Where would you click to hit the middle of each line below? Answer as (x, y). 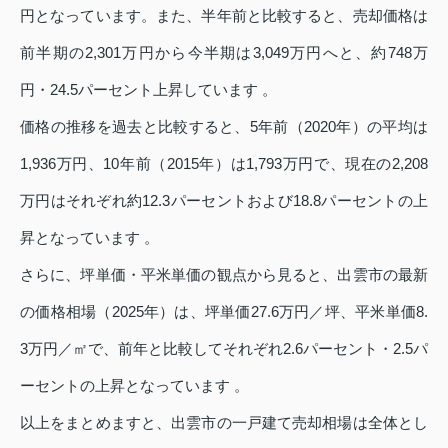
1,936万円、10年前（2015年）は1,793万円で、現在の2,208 (224, 163)
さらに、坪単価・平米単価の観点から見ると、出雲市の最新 (224, 274)
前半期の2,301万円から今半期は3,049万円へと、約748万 (224, 52)
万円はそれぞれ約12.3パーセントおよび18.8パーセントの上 (224, 200)
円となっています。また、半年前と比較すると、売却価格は (224, 15)
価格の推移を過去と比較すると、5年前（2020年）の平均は (224, 126)
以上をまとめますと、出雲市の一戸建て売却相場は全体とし (224, 422)
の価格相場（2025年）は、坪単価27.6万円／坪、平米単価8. (224, 311)
